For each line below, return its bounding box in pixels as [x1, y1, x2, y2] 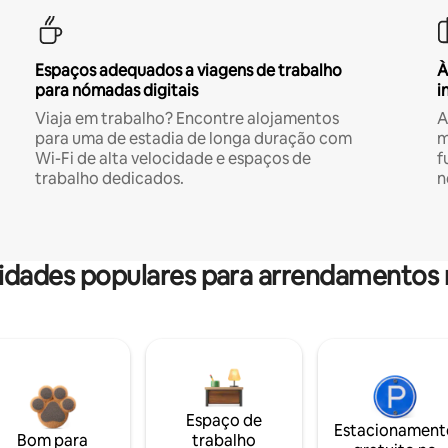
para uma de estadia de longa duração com [34, 128, 352, 149]
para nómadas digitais [34, 80, 198, 101]
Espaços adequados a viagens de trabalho [34, 60, 342, 81]
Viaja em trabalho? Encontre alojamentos [34, 108, 339, 129]
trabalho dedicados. [34, 168, 184, 189]
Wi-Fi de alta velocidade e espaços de [34, 148, 311, 169]
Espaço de [185, 410, 262, 431]
